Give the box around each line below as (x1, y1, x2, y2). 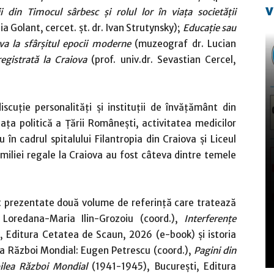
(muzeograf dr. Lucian (130, 38, 236, 50)
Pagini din (193, 245, 237, 256)
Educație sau (182, 22, 237, 34)
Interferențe (184, 213, 236, 224)
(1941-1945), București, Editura (87, 261, 237, 272)
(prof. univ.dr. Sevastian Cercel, (87, 54, 237, 65)
